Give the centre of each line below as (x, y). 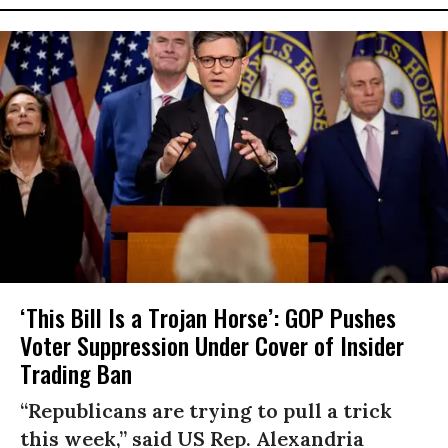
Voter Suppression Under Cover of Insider (212, 345)
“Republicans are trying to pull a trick (206, 411)
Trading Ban (76, 373)
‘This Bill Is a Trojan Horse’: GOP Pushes (208, 317)
